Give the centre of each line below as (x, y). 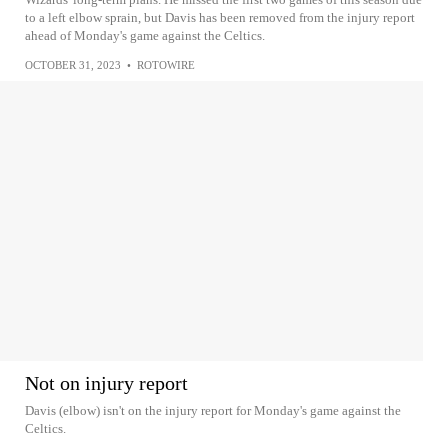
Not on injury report (106, 383)
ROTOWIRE (166, 65)
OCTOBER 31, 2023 (73, 65)
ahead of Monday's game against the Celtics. (145, 35)
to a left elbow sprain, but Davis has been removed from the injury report (220, 17)
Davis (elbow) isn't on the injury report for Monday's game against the (213, 410)
